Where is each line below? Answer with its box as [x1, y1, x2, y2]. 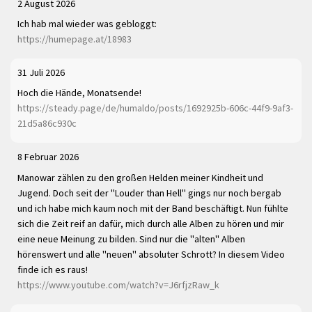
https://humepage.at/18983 [17, 33, 132, 46]
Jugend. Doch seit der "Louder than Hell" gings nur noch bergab [17, 186, 281, 199]
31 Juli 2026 [17, 66, 65, 79]
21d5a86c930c [17, 117, 77, 130]
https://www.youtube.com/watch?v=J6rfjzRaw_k [17, 278, 219, 291]
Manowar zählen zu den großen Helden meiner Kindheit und [17, 171, 263, 184]
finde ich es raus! [17, 263, 88, 276]
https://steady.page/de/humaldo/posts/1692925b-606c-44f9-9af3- [17, 102, 293, 115]
